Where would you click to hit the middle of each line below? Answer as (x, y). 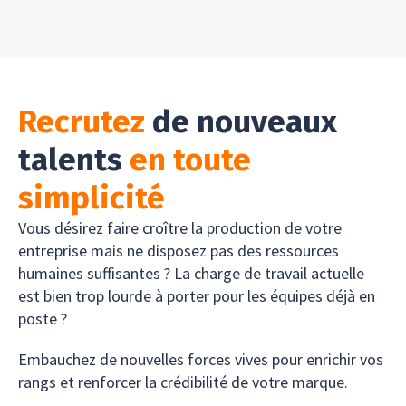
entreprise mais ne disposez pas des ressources (179, 250)
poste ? (43, 318)
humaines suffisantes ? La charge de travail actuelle (191, 273)
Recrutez (82, 121)
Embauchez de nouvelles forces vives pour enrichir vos (201, 359)
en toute (190, 159)
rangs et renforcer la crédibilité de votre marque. (183, 382)
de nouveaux (241, 121)
